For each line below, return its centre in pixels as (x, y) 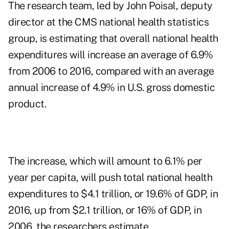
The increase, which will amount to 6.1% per (105, 161)
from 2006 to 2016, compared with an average (111, 71)
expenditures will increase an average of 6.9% (111, 55)
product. (27, 104)
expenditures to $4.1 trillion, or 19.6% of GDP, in (113, 194)
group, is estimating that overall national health (113, 39)
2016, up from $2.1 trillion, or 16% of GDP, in (105, 210)
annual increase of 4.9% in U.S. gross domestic (111, 88)
